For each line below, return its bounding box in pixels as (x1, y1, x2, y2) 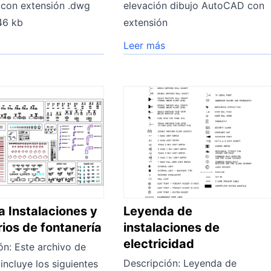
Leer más (123, 39, 166, 51)
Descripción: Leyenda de (123, 256, 237, 269)
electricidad (123, 236, 195, 251)
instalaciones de (123, 220, 220, 235)
